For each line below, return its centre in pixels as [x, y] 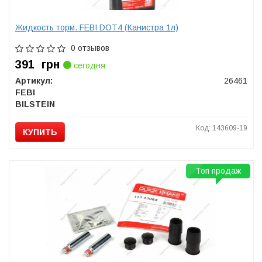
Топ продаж [218, 171]
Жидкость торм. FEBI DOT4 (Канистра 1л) [96, 27]
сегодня [88, 65]
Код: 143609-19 [221, 128]
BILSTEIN [35, 104]
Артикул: [34, 81]
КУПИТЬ [40, 132]
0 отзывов [90, 48]
